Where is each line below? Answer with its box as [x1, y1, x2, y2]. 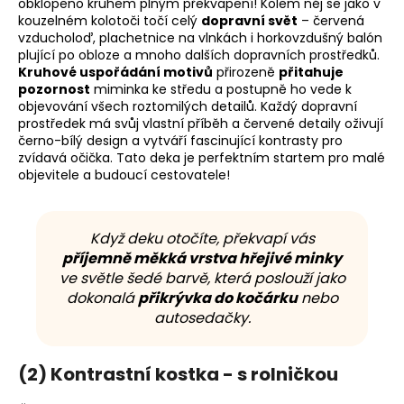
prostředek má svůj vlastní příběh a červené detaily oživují [18, 114, 383, 133]
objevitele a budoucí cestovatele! [18, 165, 230, 184]
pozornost [18, 79, 90, 98]
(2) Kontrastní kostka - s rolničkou [18, 361, 338, 387]
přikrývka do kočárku [137, 287, 298, 308]
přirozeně [213, 62, 279, 81]
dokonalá [66, 287, 138, 308]
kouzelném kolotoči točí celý [18, 11, 201, 30]
